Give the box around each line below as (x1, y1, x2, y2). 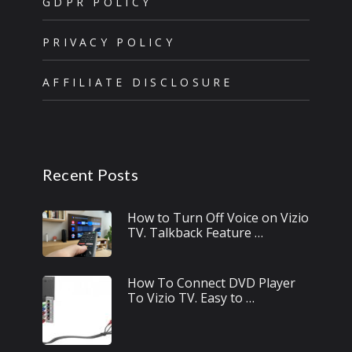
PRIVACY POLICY (42, 34, 175, 49)
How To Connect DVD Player (126, 273, 295, 291)
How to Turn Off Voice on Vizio (126, 208, 309, 226)
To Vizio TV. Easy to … (126, 288, 255, 306)
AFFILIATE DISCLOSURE (42, 74, 233, 90)
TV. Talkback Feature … (126, 223, 263, 241)
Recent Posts (42, 164, 138, 184)
